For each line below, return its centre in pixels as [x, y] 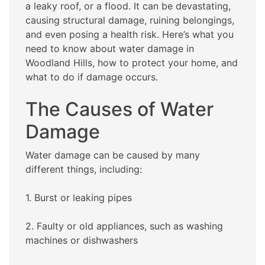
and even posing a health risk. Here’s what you [130, 35]
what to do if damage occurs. [92, 77]
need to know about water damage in [110, 49]
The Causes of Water [119, 109]
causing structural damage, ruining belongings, [130, 20]
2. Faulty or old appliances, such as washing [124, 226]
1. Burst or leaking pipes [79, 198]
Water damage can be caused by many [113, 155]
